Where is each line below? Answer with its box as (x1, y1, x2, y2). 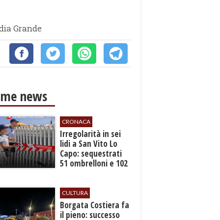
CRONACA (62, 118, 91, 125)
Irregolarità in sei (60, 128, 121, 139)
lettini (60, 167, 82, 179)
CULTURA (62, 189, 88, 196)
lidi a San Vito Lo (60, 138, 118, 149)
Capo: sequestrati (60, 148, 122, 159)
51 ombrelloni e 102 (60, 158, 128, 169)
